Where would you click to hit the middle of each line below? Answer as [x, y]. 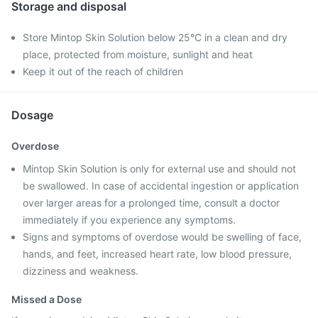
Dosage [32, 115]
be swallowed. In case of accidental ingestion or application [161, 186]
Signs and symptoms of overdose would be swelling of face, [162, 237]
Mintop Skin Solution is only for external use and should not [159, 169]
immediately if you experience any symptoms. [129, 220]
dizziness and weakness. [81, 271]
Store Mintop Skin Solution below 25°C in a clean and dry [155, 37]
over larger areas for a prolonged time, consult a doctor [151, 203]
